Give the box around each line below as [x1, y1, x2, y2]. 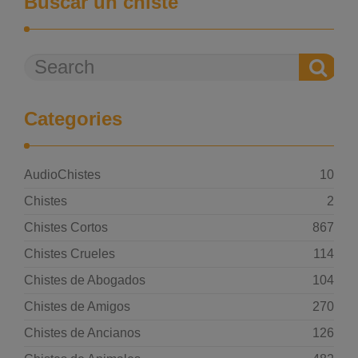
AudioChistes [24, 168, 101, 181]
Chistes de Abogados [24, 273, 145, 287]
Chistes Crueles [24, 247, 115, 261]
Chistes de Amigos [24, 300, 130, 313]
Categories [24, 108, 122, 129]
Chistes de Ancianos [24, 326, 141, 340]
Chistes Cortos [24, 221, 108, 234]
